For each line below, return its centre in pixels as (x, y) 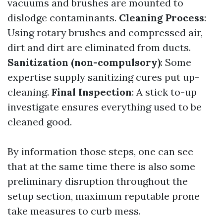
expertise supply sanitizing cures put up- (103, 77)
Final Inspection (92, 92)
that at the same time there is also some (101, 166)
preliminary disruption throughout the (98, 181)
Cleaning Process (162, 17)
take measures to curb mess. (74, 211)
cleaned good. (40, 121)
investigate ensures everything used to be (105, 107)
